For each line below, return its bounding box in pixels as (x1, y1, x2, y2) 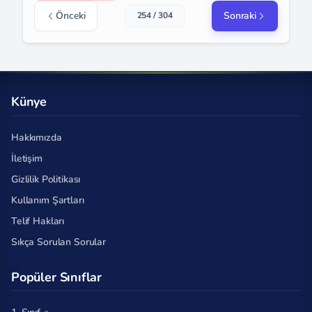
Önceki (56, 8, 86, 22)
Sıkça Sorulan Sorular (11, 235, 107, 249)
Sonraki (223, 8, 256, 22)
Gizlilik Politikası (11, 172, 81, 186)
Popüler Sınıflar (11, 268, 102, 286)
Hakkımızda (11, 130, 62, 144)
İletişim (11, 151, 42, 165)
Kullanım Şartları (11, 193, 84, 207)
